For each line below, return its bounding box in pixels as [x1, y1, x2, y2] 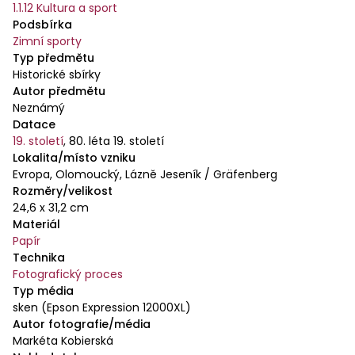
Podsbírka [13, 16, 72, 32]
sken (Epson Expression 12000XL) [13, 299, 191, 315]
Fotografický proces [13, 265, 123, 282]
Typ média [13, 282, 74, 299]
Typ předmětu [13, 49, 94, 66]
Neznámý [13, 99, 65, 116]
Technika [13, 249, 65, 265]
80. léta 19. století [69, 132, 164, 149]
